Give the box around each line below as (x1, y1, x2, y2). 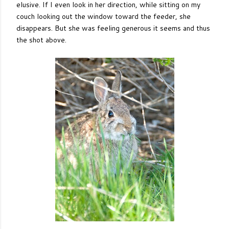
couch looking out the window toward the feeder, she (16, 11, 191, 21)
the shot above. (16, 35, 66, 45)
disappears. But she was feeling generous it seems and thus (16, 23, 210, 33)
